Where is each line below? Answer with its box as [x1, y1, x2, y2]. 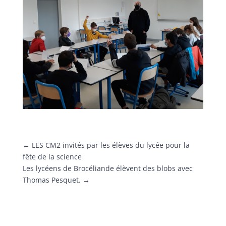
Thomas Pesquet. [22, 175, 81, 185]
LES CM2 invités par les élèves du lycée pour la [31, 140, 190, 150]
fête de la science [22, 151, 82, 161]
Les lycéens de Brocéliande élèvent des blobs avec [22, 163, 193, 173]
